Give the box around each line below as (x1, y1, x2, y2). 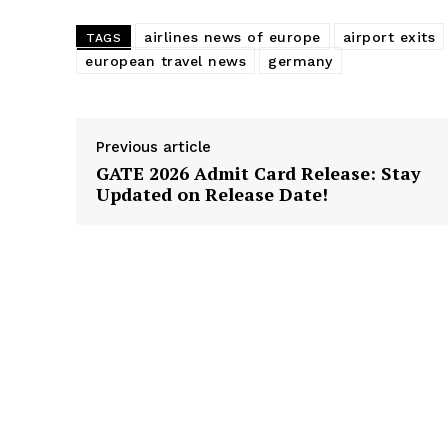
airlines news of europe (144, 29, 321, 46)
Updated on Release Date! (96, 182, 328, 207)
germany (268, 53, 333, 70)
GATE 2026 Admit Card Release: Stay (96, 161, 421, 186)
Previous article (96, 138, 211, 157)
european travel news (85, 53, 246, 70)
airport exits (342, 29, 435, 46)
